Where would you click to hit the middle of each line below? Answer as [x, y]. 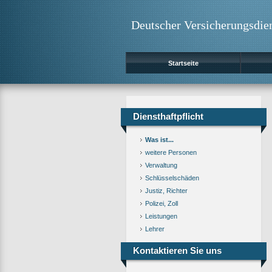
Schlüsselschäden [172, 178]
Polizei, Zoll [161, 203]
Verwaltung [161, 165]
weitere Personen [171, 152]
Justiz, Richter [166, 191]
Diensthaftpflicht [168, 116]
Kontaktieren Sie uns [177, 250]
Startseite [183, 63]
